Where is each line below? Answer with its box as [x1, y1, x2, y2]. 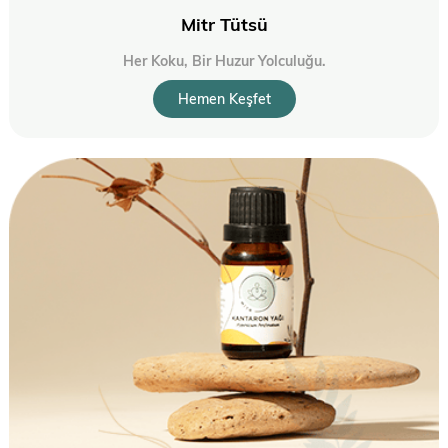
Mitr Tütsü [180, 11, 268, 37]
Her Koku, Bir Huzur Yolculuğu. [122, 51, 326, 71]
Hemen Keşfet [177, 89, 271, 109]
